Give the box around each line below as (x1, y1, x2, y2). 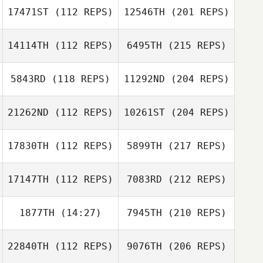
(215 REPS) (161, 40, 227, 51)
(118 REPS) (46, 73, 110, 85)
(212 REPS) (161, 174, 227, 185)
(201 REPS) (164, 6, 230, 18)
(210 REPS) (161, 207, 227, 218)
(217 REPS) (161, 140, 227, 151)
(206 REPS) (161, 241, 227, 252)
